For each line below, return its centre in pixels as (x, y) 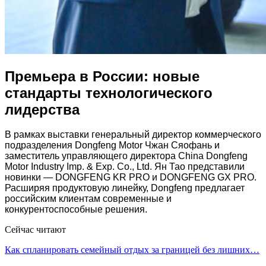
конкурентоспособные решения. (76, 210)
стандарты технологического (109, 93)
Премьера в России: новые (102, 76)
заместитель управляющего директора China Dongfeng (126, 156)
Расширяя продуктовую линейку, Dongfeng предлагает (125, 188)
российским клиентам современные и (88, 199)
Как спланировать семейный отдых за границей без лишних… (132, 250)
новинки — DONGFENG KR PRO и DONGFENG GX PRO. (131, 178)
